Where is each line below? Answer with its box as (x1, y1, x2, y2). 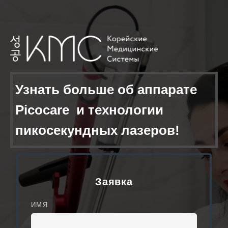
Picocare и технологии (15, 103, 163, 118)
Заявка (95, 176, 133, 188)
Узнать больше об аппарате (15, 82, 197, 97)
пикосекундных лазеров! (15, 123, 180, 138)
